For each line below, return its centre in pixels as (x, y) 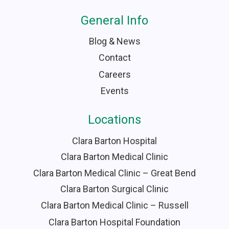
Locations (114, 119)
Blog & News (114, 41)
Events (114, 91)
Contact (114, 58)
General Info (114, 20)
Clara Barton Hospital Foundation (114, 222)
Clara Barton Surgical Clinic (114, 189)
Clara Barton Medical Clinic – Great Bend (114, 173)
